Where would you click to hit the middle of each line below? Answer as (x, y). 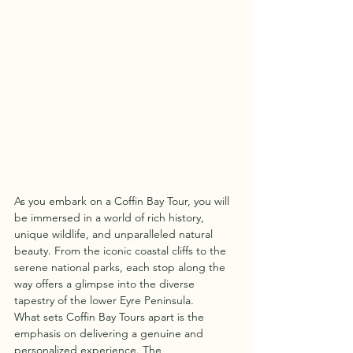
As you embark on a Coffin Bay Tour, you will (123, 201)
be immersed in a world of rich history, (111, 217)
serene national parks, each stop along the (121, 267)
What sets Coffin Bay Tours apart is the (111, 316)
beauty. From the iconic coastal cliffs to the (122, 250)
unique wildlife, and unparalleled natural (115, 234)
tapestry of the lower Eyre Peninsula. (104, 300)
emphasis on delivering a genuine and (110, 333)
